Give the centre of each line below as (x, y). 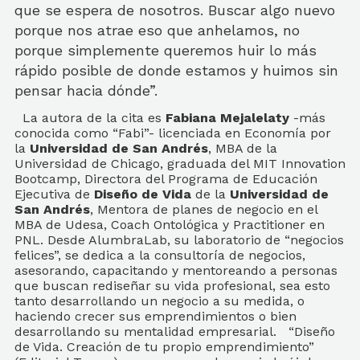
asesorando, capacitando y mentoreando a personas (176, 270)
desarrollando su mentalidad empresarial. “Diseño (175, 331)
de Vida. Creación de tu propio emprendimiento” (164, 347)
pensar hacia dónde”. (86, 90)
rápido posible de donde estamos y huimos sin (176, 70)
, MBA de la (243, 148)
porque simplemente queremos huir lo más (166, 50)
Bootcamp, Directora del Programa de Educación (166, 179)
